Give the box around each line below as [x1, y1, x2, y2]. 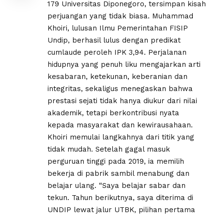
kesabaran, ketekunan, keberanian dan [47, 72, 187, 81]
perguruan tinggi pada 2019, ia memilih [47, 156, 184, 166]
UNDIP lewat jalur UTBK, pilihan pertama [47, 205, 195, 214]
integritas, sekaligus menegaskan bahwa [47, 84, 193, 93]
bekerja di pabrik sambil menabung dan [47, 169, 189, 178]
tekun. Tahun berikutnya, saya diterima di [47, 193, 193, 202]
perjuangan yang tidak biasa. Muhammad [47, 11, 193, 20]
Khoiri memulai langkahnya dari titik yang [47, 132, 194, 141]
